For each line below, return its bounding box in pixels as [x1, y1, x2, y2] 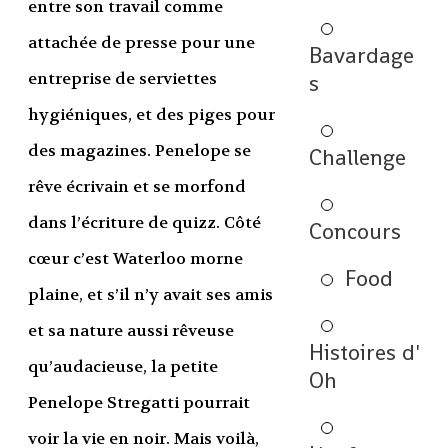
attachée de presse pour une [27, 32, 255, 54]
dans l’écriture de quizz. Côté [27, 212, 261, 234]
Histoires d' [308, 338, 420, 367]
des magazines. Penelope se [27, 140, 251, 162]
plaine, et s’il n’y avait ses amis [27, 284, 273, 306]
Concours [308, 217, 401, 246]
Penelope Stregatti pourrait [27, 392, 250, 414]
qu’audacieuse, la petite [27, 356, 218, 378]
